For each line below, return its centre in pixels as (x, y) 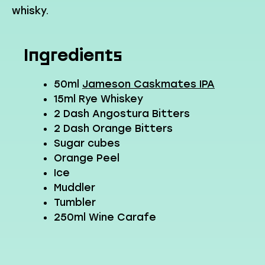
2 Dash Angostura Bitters (122, 114)
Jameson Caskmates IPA (148, 84)
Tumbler (75, 202)
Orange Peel (87, 158)
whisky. (30, 10)
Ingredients (73, 55)
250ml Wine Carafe (105, 217)
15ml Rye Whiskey (98, 99)
